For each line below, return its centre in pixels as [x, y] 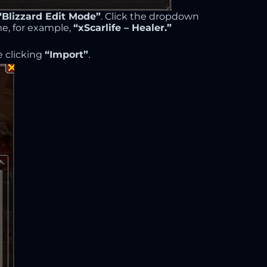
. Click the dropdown [150, 16]
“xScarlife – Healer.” [122, 28]
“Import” [66, 55]
